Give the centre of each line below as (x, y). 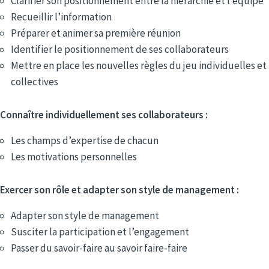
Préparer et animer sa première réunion (96, 33)
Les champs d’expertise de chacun (85, 140)
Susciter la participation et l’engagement (100, 231)
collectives (35, 81)
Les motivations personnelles (74, 156)
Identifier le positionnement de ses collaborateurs (120, 49)
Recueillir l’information (61, 17)
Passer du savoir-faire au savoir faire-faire (99, 248)
